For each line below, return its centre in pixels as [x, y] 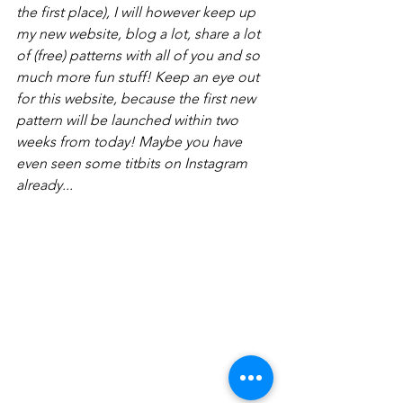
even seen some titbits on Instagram [134, 164]
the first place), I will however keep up [138, 13]
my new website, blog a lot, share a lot [140, 34]
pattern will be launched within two [129, 121]
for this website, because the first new [138, 99]
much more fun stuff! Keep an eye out [139, 77]
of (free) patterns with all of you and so [140, 56]
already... [45, 185]
